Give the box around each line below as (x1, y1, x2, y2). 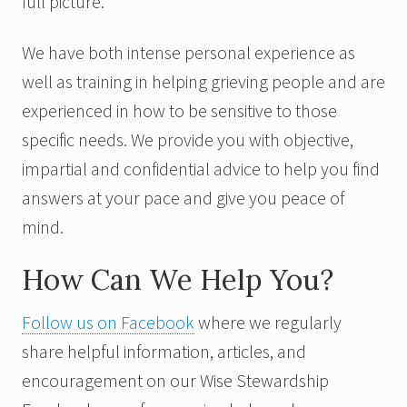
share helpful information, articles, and (22, 339, 306, 362)
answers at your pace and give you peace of (22, 185, 344, 209)
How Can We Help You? (22, 261, 333, 298)
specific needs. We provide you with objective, (22, 127, 353, 151)
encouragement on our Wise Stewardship (22, 368, 329, 392)
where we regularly (194, 310, 342, 333)
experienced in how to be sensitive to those (22, 98, 337, 122)
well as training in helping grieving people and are (22, 69, 385, 93)
